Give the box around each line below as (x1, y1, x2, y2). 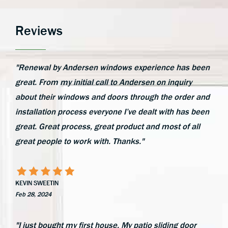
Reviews (15, 22, 63, 38)
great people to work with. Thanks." (15, 136, 144, 146)
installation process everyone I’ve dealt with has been (15, 106, 209, 117)
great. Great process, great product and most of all (15, 121, 200, 131)
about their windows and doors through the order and (15, 92, 210, 102)
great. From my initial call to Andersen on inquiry (15, 77, 192, 87)
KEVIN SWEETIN (15, 179, 59, 187)
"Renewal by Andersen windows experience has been (15, 62, 210, 72)
